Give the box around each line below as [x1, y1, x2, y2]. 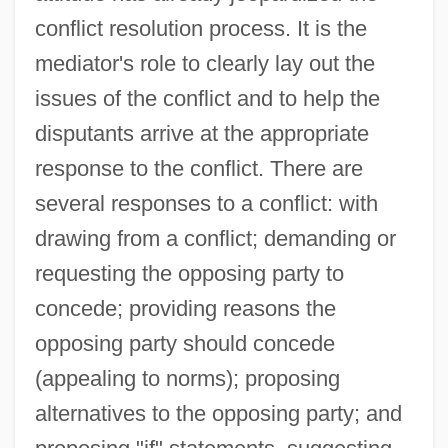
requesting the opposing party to [34, 260, 344, 286]
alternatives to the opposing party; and [34, 400, 402, 426]
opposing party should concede [34, 330, 335, 356]
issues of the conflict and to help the [34, 85, 380, 111]
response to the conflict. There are [34, 155, 363, 181]
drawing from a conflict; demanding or [34, 225, 396, 251]
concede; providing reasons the [34, 295, 336, 321]
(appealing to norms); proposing [34, 365, 340, 391]
